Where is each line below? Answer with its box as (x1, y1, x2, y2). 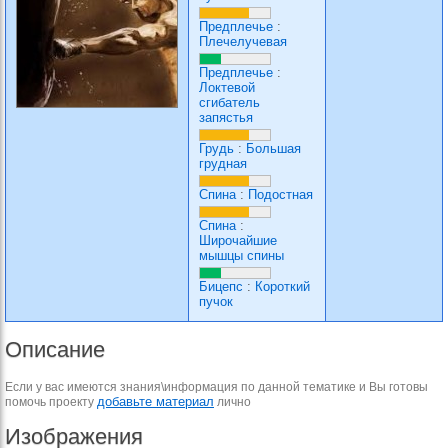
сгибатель (199, 95, 260, 110)
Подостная (248, 187, 313, 202)
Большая (246, 141, 301, 156)
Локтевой (199, 80, 255, 95)
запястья (199, 110, 253, 125)
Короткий (255, 279, 310, 294)
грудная (199, 156, 247, 171)
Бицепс (199, 279, 243, 294)
